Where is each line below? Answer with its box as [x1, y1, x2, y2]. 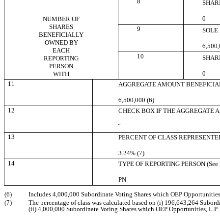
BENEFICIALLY [39, 31, 83, 39]
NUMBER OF [43, 15, 80, 23]
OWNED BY [44, 39, 78, 47]
